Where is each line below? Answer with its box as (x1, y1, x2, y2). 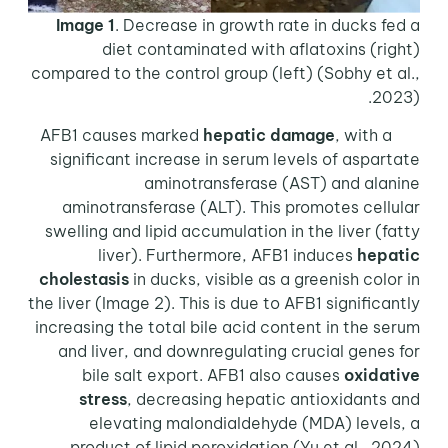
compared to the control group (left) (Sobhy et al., (34, 62, 424, 83)
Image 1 (59, 14, 119, 35)
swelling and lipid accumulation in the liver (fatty (48, 221, 424, 242)
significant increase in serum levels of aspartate (53, 149, 424, 170)
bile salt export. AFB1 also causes (85, 365, 348, 386)
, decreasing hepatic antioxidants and (130, 389, 424, 410)
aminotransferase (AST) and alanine (147, 173, 424, 194)
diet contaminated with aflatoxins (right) (105, 38, 424, 59)
